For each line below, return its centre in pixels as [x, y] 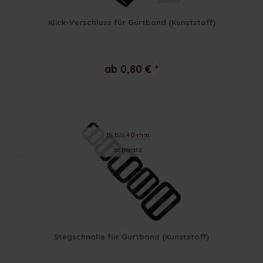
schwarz [128, 150]
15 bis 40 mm [128, 135]
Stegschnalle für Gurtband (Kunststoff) [132, 237]
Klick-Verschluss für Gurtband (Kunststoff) [131, 22]
